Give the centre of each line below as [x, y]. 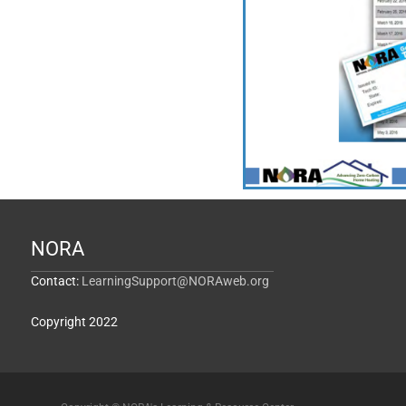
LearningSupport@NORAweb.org [175, 280]
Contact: [56, 280]
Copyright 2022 [74, 321]
